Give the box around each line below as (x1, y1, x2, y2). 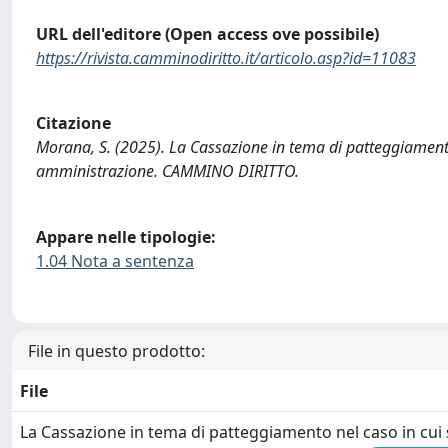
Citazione (36, 112, 111, 135)
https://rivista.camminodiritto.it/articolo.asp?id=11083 (36, 46, 416, 69)
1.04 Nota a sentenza (36, 249, 194, 272)
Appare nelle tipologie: (36, 225, 216, 248)
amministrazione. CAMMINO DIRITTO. (36, 160, 299, 183)
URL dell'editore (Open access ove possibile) (36, 22, 379, 45)
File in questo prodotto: (28, 339, 205, 362)
